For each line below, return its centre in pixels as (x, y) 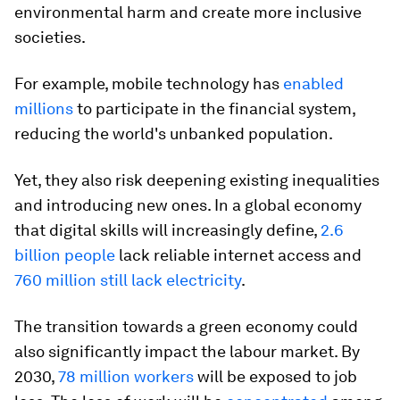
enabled (313, 83)
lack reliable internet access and (238, 255)
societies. (50, 37)
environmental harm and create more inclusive (188, 12)
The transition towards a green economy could (186, 326)
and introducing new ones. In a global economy (188, 205)
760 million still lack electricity (128, 280)
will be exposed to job (275, 376)
